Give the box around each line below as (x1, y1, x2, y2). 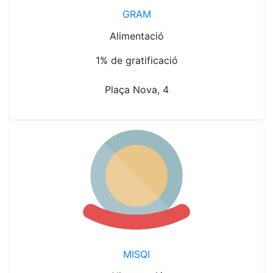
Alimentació (109, 30, 164, 42)
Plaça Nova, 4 (104, 83, 169, 96)
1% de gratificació (95, 54, 178, 66)
